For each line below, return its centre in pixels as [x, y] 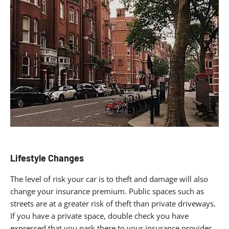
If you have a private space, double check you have [99, 216]
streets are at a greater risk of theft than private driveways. [113, 204]
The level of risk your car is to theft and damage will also [109, 179]
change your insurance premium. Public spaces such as [107, 191]
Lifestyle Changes [47, 158]
